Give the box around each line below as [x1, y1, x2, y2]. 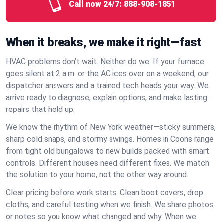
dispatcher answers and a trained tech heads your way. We [6, 81, 209, 90]
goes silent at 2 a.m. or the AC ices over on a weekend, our [6, 69, 209, 78]
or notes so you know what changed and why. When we [6, 212, 196, 221]
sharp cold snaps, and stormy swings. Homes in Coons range [6, 134, 214, 144]
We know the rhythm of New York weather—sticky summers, [6, 122, 216, 132]
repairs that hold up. [6, 105, 75, 114]
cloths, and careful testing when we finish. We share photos [6, 200, 213, 209]
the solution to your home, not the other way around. [6, 170, 188, 179]
